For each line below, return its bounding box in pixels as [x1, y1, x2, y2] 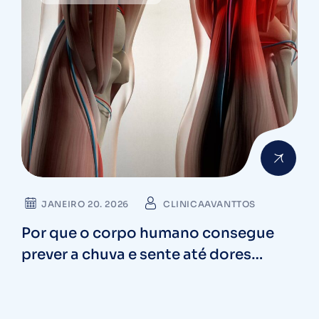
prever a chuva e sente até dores [21, 246, 251, 264]
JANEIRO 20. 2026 [41, 199, 129, 210]
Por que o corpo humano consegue [21, 224, 274, 243]
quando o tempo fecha [21, 267, 186, 286]
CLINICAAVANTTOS [162, 199, 256, 210]
